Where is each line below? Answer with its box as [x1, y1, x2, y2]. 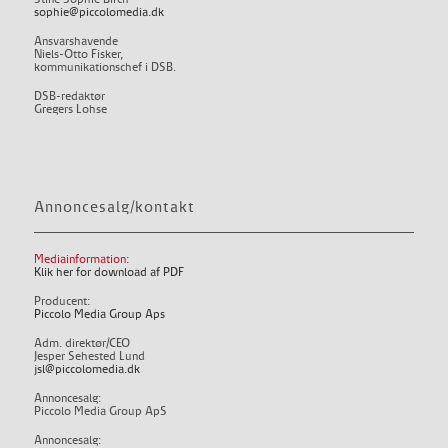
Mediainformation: [33, 253, 129, 267]
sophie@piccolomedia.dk [33, 5, 164, 19]
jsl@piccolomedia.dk [33, 363, 140, 377]
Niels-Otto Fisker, [33, 47, 123, 61]
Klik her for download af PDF [33, 266, 184, 280]
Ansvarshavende [33, 34, 118, 48]
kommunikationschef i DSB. [33, 60, 176, 74]
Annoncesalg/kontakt [33, 199, 195, 217]
